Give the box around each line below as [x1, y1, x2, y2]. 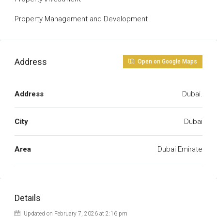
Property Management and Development [15, 15, 148, 23]
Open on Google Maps [136, 58, 197, 65]
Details [15, 193, 41, 203]
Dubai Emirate [157, 145, 202, 154]
